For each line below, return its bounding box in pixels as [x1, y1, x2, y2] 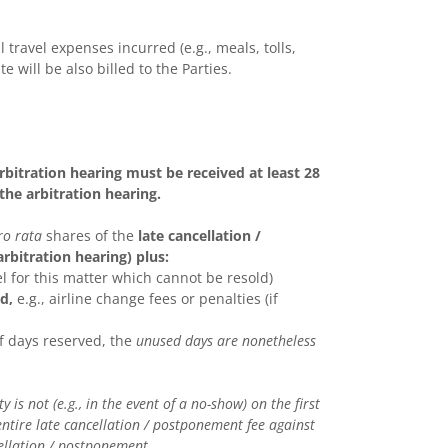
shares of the [41, 226, 138, 245]
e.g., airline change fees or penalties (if [12, 289, 278, 308]
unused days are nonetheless [135, 331, 316, 350]
